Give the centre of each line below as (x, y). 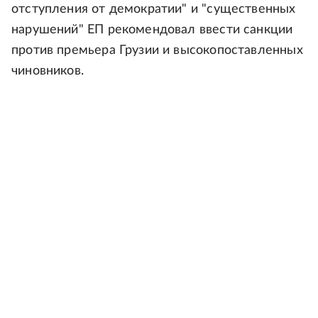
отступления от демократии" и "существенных (154, 9)
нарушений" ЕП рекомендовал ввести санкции (152, 30)
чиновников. (48, 71)
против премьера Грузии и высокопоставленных (157, 50)
